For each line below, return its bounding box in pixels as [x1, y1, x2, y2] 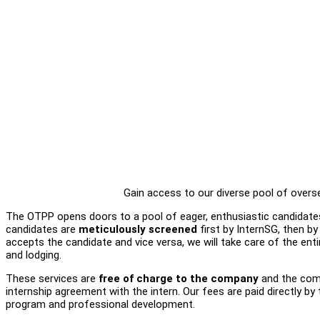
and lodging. [6, 248, 61, 261]
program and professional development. [6, 297, 195, 311]
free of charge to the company [99, 271, 259, 285]
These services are [6, 271, 99, 285]
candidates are [6, 222, 79, 236]
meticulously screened [79, 222, 197, 236]
